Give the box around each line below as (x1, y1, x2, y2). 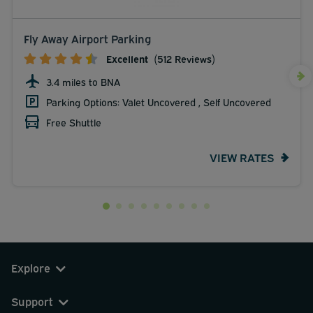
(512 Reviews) (151, 51, 215, 65)
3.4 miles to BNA (46, 74, 120, 88)
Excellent (106, 51, 148, 65)
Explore (11, 259, 50, 275)
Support (11, 293, 53, 309)
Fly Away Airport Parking (24, 30, 151, 46)
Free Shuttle (46, 115, 101, 129)
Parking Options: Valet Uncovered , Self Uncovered (46, 94, 271, 108)
